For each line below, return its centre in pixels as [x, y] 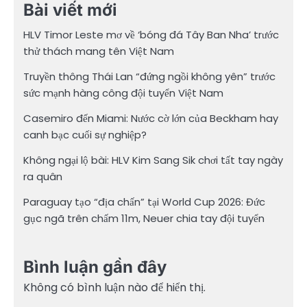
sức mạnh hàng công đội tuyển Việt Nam [123, 93]
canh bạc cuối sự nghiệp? [85, 134]
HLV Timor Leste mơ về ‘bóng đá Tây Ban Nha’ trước [151, 34]
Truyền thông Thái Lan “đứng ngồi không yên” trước [149, 76]
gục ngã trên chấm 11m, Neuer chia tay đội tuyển [144, 218]
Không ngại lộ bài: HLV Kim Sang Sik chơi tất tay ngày [153, 160]
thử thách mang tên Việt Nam [99, 51]
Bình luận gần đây [95, 267]
